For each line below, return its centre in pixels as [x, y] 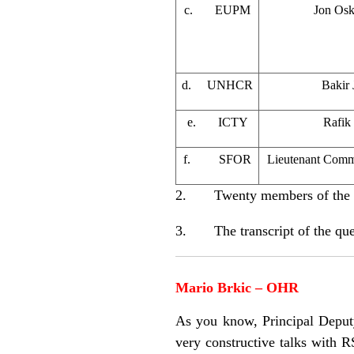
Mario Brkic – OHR [237, 287]
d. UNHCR [217, 85]
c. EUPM [217, 9]
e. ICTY [217, 122]
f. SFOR [217, 159]
